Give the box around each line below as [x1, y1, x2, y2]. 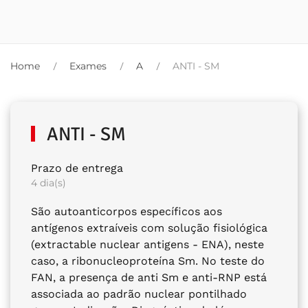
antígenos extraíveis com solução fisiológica [31, 221, 267, 234]
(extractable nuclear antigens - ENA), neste [31, 238, 264, 251]
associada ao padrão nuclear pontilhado [31, 287, 247, 300]
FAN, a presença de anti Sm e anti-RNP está [31, 271, 267, 284]
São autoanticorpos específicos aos [31, 205, 222, 218]
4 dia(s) [31, 177, 66, 189]
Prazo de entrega [31, 162, 123, 175]
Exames [69, 60, 107, 72]
